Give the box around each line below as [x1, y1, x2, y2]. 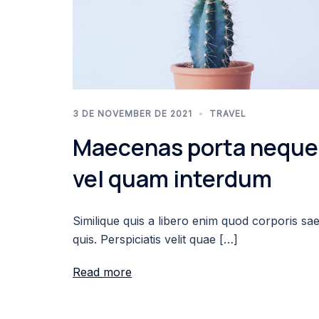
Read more [73, 264, 132, 279]
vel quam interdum [73, 162, 272, 194]
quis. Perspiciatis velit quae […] [73, 231, 238, 246]
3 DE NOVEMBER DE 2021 [73, 108, 192, 119]
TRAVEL [209, 108, 246, 119]
